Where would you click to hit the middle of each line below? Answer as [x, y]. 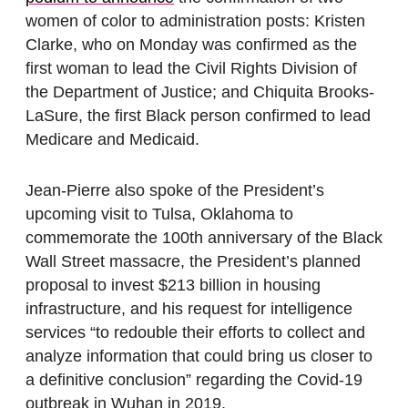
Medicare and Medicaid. [115, 140]
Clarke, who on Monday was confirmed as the [191, 45]
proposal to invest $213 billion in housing [173, 286]
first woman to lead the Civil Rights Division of [191, 69]
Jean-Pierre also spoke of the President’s [175, 191]
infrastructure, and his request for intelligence [189, 309]
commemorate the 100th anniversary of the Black [204, 238]
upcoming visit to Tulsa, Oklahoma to [159, 214]
